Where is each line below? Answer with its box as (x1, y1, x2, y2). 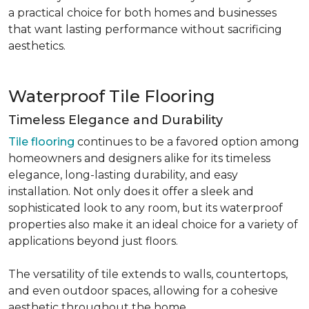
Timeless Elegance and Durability (8, 112, 223, 128)
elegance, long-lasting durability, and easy (8, 168, 238, 181)
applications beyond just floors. (8, 235, 178, 248)
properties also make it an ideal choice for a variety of (8, 218, 298, 231)
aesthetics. (8, 39, 66, 52)
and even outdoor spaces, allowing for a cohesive (8, 284, 278, 297)
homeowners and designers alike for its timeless (8, 152, 270, 165)
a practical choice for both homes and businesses (8, 6, 277, 19)
